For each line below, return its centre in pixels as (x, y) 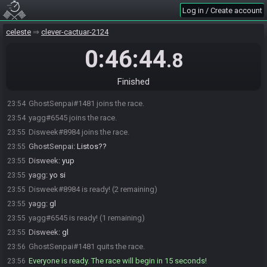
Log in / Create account (222, 10)
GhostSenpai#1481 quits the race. (87, 246)
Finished (133, 82)
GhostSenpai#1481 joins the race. (86, 103)
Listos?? (92, 146)
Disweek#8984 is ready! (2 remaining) (93, 189)
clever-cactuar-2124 (75, 32)
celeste (18, 32)
